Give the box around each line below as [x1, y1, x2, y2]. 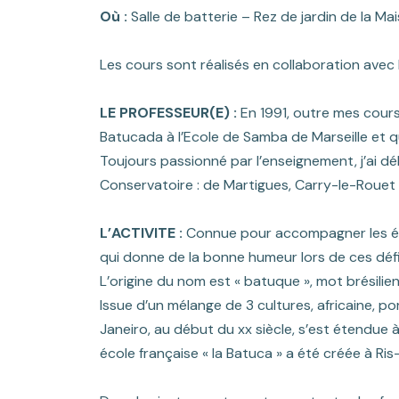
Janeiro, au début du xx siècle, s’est [100, 319, 333, 338]
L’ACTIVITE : [100, 223, 183, 242]
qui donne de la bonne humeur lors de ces [100, 247, 376, 266]
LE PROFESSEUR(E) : [100, 102, 237, 122]
